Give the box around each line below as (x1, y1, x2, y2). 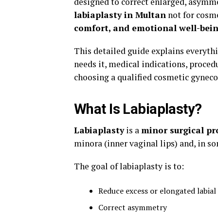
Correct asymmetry (98, 202, 167, 213)
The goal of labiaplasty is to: (74, 161, 184, 172)
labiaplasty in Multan (74, 9, 166, 20)
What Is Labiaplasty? (74, 101, 202, 117)
